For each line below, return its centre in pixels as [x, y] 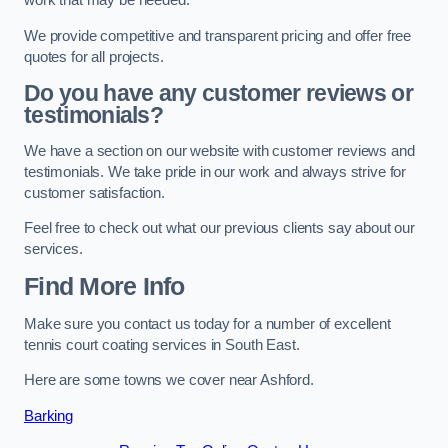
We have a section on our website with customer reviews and [219, 150]
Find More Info [104, 287]
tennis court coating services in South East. [162, 344]
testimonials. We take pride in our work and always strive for [215, 171]
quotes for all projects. [94, 56]
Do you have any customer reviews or [219, 93]
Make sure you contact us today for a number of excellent [207, 323]
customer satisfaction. [96, 192]
